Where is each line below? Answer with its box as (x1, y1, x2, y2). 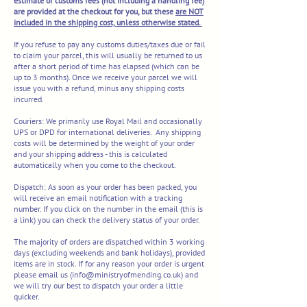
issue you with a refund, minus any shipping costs (14, 83, 184, 94)
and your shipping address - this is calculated (14, 149, 167, 160)
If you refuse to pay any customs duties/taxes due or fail (14, 39, 206, 50)
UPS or (14, 127, 37, 138)
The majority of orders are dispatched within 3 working (14, 236, 204, 247)
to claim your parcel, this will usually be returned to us (14, 50, 202, 61)
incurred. (14, 94, 44, 105)
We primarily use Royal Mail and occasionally (46, 116, 202, 127)
